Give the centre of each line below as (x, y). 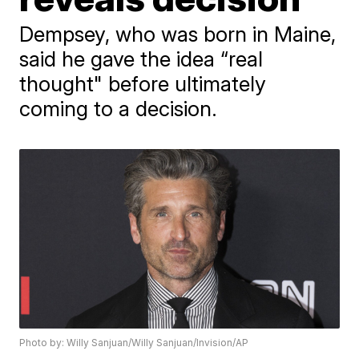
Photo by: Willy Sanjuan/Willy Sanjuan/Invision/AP (134, 343)
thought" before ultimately (143, 84)
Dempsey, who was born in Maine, (178, 34)
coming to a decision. (119, 109)
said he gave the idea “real (141, 59)
